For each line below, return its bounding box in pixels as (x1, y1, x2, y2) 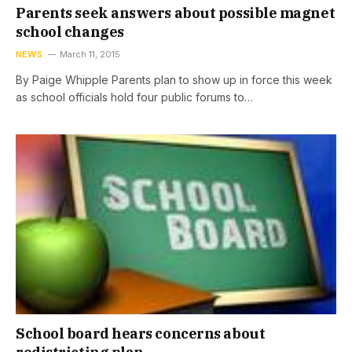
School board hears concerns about (16, 324, 266, 343)
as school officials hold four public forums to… (16, 90, 253, 104)
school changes (16, 22, 124, 41)
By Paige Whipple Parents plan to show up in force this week (16, 72, 332, 86)
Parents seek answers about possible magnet (16, 3, 335, 22)
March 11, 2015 (59, 48, 120, 60)
